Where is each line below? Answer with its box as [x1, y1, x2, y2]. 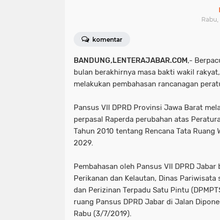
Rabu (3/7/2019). [74, 209, 132, 218]
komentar [91, 36, 122, 43]
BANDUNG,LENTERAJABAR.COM [74, 56, 188, 65]
